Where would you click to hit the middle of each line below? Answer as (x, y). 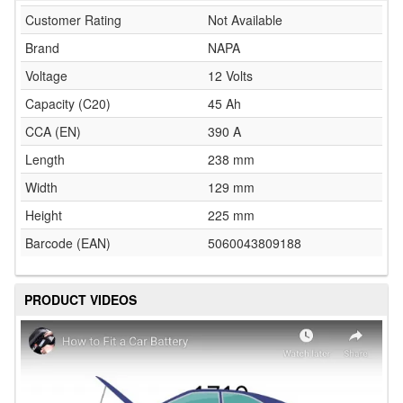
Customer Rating (73, 20)
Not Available (245, 20)
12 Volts (230, 76)
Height (44, 215)
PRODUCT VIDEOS (81, 300)
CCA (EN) (53, 131)
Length (45, 159)
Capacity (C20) (68, 103)
